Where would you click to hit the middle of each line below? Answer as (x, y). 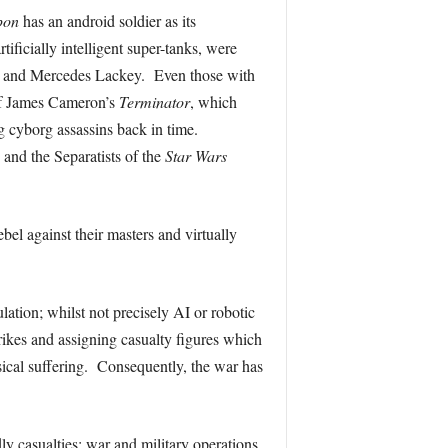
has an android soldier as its (107, 20)
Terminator (154, 101)
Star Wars (195, 155)
